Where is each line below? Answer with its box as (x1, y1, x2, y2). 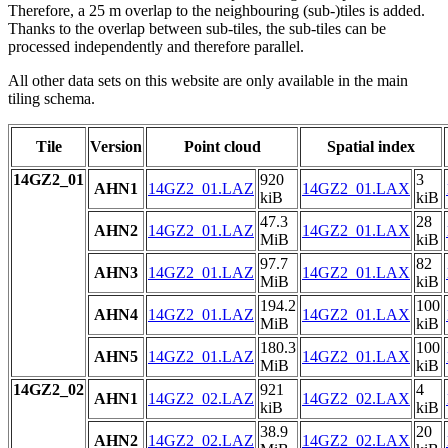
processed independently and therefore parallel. (8, 38, 304, 56)
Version (90, 138, 142, 156)
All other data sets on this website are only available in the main (8, 72, 408, 90)
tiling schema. (8, 90, 95, 108)
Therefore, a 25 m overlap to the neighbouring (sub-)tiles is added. (8, 2, 425, 20)
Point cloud (183, 138, 261, 156)
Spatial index (327, 138, 415, 156)
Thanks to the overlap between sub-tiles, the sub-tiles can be (8, 20, 386, 38)
